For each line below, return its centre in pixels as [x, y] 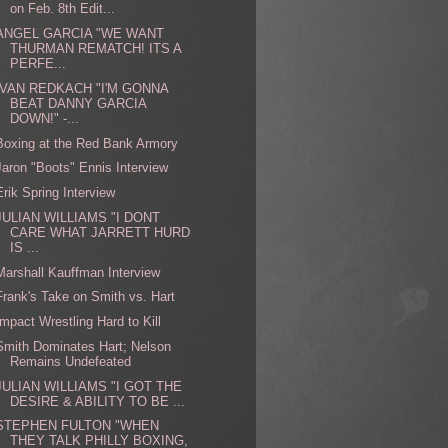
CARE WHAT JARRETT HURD [100, 232]
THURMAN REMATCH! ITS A [96, 49]
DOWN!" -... [45, 118]
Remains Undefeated [71, 361]
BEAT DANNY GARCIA [78, 103]
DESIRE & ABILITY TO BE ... [98, 401]
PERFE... [38, 64]
